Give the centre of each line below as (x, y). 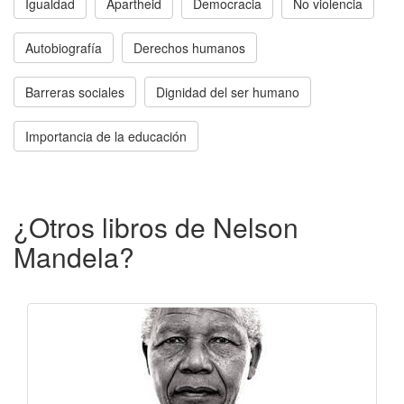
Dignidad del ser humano (228, 92)
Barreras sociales (75, 92)
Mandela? (74, 256)
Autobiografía (64, 47)
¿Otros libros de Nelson (156, 226)
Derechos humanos (189, 47)
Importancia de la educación (106, 136)
